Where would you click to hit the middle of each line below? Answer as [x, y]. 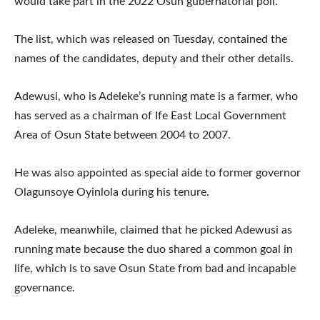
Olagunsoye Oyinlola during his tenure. [112, 192]
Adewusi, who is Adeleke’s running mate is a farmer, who [156, 96]
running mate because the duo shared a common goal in [154, 249]
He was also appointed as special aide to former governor [157, 172]
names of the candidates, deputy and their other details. [154, 58]
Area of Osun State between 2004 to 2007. [122, 135]
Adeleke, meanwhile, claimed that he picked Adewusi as [153, 230]
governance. [45, 287]
